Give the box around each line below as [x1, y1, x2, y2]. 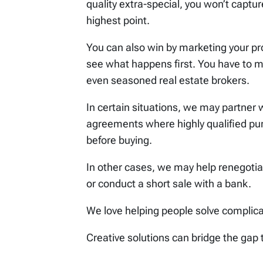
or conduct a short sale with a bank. [86, 177, 251, 190]
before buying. [86, 134, 152, 147]
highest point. [86, 14, 150, 27]
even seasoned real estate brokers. [86, 74, 249, 87]
